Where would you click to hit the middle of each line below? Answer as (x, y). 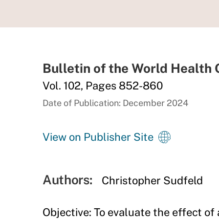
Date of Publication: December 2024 (115, 103)
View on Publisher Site (98, 137)
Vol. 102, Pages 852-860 (103, 86)
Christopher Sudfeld (153, 180)
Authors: (67, 180)
